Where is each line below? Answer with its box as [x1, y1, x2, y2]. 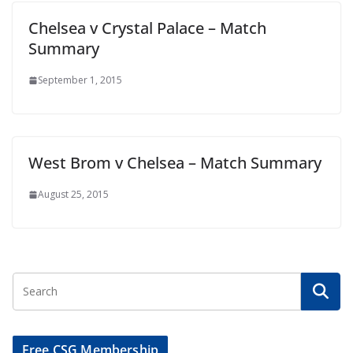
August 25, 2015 [38, 188, 109, 201]
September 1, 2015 [38, 73, 122, 87]
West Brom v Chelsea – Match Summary [28, 152, 321, 173]
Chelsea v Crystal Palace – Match [28, 17, 266, 39]
